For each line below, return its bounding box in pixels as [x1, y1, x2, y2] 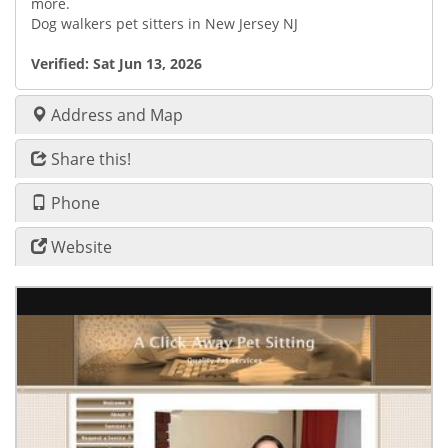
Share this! [47, 148, 131, 170]
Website [47, 236, 112, 258]
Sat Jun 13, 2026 [93, 54, 202, 73]
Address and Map [47, 104, 183, 126]
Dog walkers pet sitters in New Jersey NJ [31, 14, 298, 33]
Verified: [31, 54, 93, 73]
